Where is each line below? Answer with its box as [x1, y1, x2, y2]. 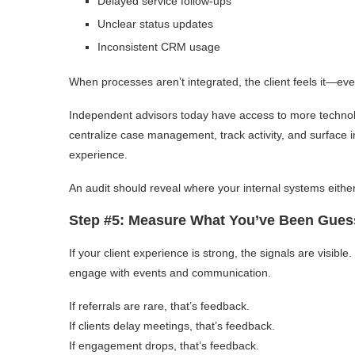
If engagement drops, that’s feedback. [69, 338, 259, 352]
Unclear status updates [97, 17, 213, 30]
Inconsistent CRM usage [97, 40, 220, 53]
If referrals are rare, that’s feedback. [69, 299, 250, 312]
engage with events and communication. [69, 265, 271, 279]
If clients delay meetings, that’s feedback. [69, 319, 275, 332]
